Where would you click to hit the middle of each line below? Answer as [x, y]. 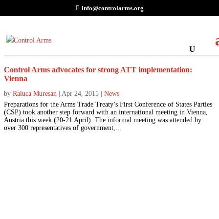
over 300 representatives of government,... [63, 128]
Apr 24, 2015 [80, 94]
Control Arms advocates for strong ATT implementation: [98, 70]
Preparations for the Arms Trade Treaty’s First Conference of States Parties [108, 104]
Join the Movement [91, 194]
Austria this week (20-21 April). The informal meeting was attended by [103, 120]
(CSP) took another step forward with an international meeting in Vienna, [106, 112]
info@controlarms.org [112, 8]
